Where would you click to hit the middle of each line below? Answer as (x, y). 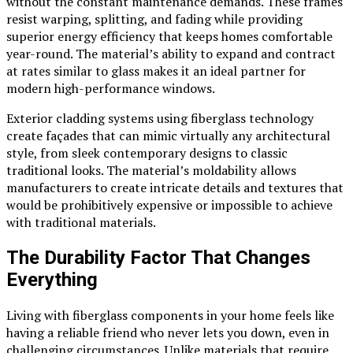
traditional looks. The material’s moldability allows (151, 171)
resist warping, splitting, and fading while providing (154, 19)
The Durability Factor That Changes (158, 258)
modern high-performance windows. (111, 89)
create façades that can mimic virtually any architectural (168, 136)
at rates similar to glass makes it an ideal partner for (156, 71)
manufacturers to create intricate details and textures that (175, 188)
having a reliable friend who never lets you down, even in (168, 333)
